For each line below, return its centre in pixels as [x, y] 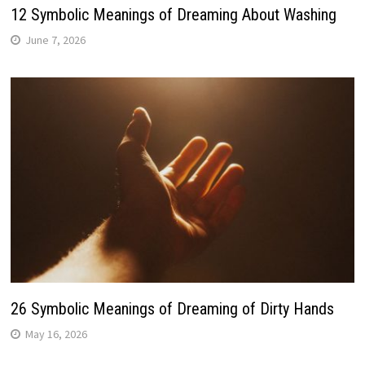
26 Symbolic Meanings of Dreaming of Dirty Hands [172, 308]
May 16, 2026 [56, 334]
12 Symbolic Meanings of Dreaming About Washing [173, 15]
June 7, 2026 [55, 40]
